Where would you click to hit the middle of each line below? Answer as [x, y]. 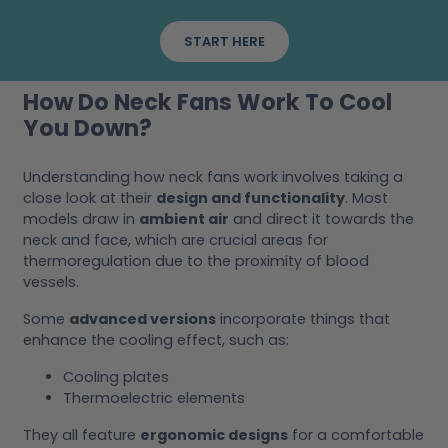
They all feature [81, 434]
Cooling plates [116, 376]
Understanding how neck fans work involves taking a [213, 176]
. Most [366, 197]
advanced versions [142, 318]
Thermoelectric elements [154, 397]
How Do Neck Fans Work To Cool [207, 102]
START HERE [224, 41]
